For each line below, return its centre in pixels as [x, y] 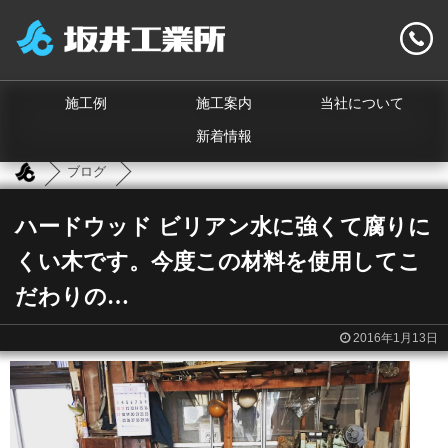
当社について [362, 103]
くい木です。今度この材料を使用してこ [218, 261]
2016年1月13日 [395, 338]
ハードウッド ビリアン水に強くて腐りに [223, 226]
